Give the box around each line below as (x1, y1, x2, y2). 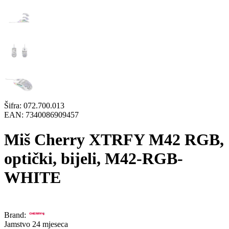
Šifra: (4, 101, 24, 110)
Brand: (4, 210, 26, 219)
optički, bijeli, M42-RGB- (4, 149, 183, 168)
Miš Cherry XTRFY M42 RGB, (4, 130, 224, 149)
